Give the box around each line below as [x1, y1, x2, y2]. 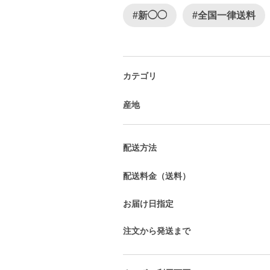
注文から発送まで [123, 226, 190, 236]
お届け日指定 [123, 199, 174, 209]
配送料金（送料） [123, 171, 190, 181]
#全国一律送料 [192, 10, 256, 20]
